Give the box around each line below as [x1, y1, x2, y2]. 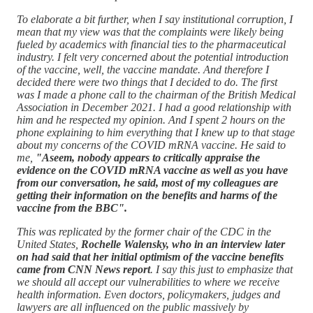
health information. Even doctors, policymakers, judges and [17, 288, 280, 300]
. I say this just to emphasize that [150, 263, 293, 275]
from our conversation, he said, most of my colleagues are [17, 176, 278, 189]
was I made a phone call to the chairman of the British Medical [17, 88, 296, 101]
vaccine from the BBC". [17, 201, 127, 214]
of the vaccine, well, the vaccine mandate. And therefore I [17, 63, 269, 75]
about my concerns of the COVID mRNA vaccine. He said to [17, 138, 286, 151]
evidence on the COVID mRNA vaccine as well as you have [17, 163, 288, 176]
